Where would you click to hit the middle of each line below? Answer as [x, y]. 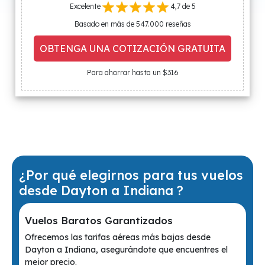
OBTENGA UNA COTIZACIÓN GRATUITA [132, 49]
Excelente [86, 7]
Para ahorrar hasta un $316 [132, 72]
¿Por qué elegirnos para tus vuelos [131, 175]
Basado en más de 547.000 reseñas [132, 24]
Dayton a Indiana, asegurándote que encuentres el [126, 250]
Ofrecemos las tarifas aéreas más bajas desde [118, 237]
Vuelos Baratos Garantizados [99, 220]
